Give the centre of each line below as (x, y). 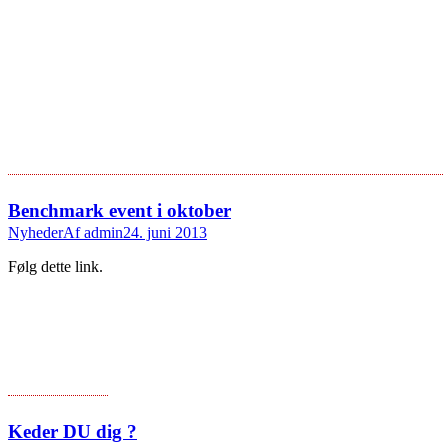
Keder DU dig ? (72, 431)
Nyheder (35, 232)
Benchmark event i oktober (119, 210)
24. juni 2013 (165, 232)
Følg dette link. (55, 266)
